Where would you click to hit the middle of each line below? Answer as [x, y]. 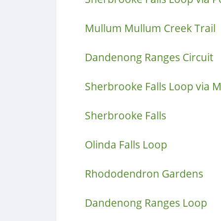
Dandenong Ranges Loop [146, 203]
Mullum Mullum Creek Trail [150, 28]
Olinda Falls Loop [126, 145]
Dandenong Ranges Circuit [149, 57]
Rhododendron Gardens [144, 174]
